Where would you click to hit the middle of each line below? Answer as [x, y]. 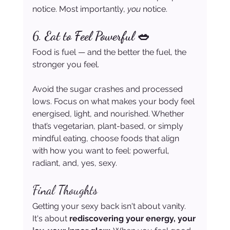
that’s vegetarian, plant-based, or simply [109, 126]
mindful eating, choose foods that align [107, 139]
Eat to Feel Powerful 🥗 [97, 36]
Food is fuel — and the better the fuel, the [110, 52]
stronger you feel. [65, 65]
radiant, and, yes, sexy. [74, 163]
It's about [51, 219]
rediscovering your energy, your [133, 219]
